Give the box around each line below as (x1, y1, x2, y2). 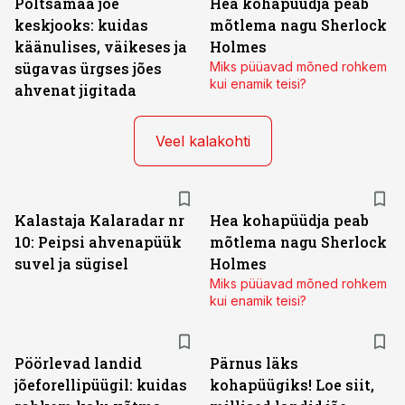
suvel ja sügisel (14, 254, 128, 273)
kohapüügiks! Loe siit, (210, 375, 374, 394)
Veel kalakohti (155, 132, 250, 150)
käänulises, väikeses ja (14, 37, 187, 56)
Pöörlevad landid (14, 353, 142, 372)
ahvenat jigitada (14, 80, 137, 99)
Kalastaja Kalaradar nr (14, 211, 184, 230)
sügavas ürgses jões (14, 59, 162, 78)
